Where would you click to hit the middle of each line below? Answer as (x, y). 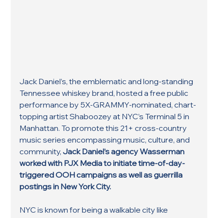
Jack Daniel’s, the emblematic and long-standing (107, 81)
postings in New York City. (65, 186)
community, (41, 151)
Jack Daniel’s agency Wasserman (125, 151)
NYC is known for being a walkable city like (95, 209)
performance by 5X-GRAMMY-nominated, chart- (108, 104)
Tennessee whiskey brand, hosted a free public (105, 93)
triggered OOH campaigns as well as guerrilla (102, 174)
